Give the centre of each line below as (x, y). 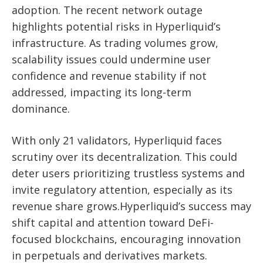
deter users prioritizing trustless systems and (128, 173)
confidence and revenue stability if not (109, 76)
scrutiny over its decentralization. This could (124, 157)
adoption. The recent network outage (107, 10)
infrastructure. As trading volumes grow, (115, 43)
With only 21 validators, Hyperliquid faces (117, 140)
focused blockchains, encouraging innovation (126, 239)
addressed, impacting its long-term (102, 92)
